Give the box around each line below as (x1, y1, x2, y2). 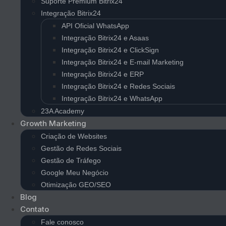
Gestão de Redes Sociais (41, 145, 122, 152)
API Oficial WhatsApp (62, 22, 129, 30)
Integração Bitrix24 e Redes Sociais (62, 83, 175, 90)
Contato (20, 204, 49, 214)
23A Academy (41, 107, 84, 115)
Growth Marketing (20, 119, 86, 128)
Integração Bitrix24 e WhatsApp (62, 95, 162, 102)
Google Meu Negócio (41, 169, 108, 177)
